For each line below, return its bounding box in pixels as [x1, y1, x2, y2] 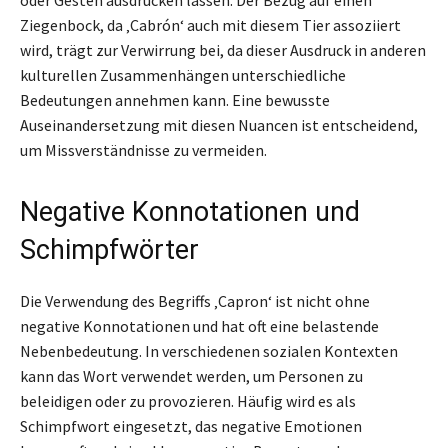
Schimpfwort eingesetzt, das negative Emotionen [20, 415, 362, 436]
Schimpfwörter [20, 233, 199, 266]
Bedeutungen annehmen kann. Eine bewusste [20, 89, 330, 110]
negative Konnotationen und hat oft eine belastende [20, 315, 379, 336]
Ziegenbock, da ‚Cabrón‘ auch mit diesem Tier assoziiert [20, 14, 401, 35]
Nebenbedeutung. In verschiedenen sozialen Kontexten [20, 340, 398, 361]
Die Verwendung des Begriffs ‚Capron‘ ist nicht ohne [20, 290, 370, 311]
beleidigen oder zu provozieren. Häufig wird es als [20, 390, 356, 411]
